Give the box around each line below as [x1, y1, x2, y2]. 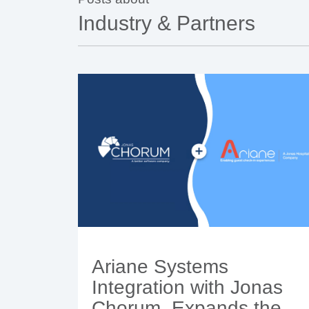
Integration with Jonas [92, 276, 283, 298]
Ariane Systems [92, 255, 228, 277]
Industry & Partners [78, 12, 255, 35]
